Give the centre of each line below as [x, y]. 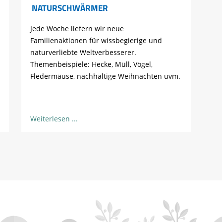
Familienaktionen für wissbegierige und [96, 40]
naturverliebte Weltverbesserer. [83, 52]
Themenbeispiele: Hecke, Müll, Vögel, [91, 64]
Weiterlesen [50, 119]
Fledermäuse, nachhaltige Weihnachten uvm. [105, 76]
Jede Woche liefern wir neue [77, 28]
